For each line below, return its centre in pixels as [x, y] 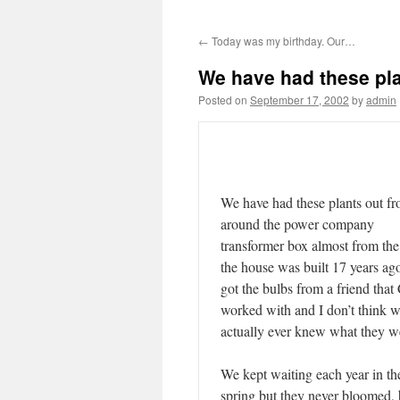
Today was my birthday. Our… [282, 41]
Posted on [223, 100]
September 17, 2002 [300, 100]
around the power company [297, 224]
